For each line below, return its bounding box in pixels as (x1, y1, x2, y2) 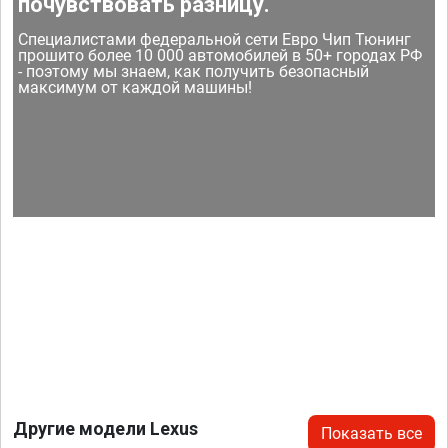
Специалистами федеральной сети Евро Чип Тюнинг (18, 30, 412, 50)
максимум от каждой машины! (18, 78, 253, 98)
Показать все (321, 424, 422, 444)
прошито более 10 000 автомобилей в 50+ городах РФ (18, 46, 423, 66)
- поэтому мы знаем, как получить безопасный (18, 62, 370, 82)
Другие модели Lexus (13, 418, 198, 440)
